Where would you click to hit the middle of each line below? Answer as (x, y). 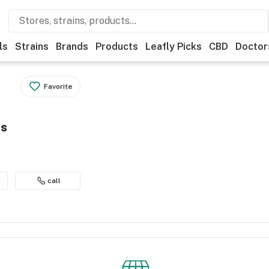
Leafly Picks (174, 47)
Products (117, 47)
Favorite (59, 86)
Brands (72, 47)
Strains (32, 47)
